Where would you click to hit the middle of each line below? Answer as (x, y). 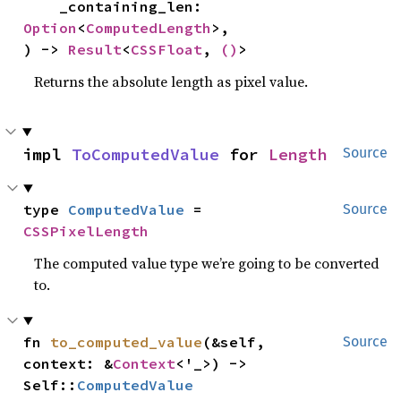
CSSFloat (167, 49)
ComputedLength (149, 28)
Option (51, 28)
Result (95, 49)
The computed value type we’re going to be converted (207, 263)
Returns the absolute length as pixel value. (171, 81)
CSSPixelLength (86, 231)
